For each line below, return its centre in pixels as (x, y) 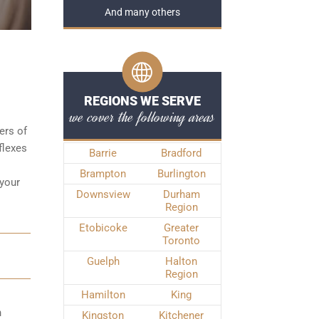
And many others (142, 12)
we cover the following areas (142, 117)
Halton (181, 261)
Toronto (181, 241)
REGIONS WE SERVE (142, 101)
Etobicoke (103, 228)
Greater (181, 228)
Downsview (103, 194)
